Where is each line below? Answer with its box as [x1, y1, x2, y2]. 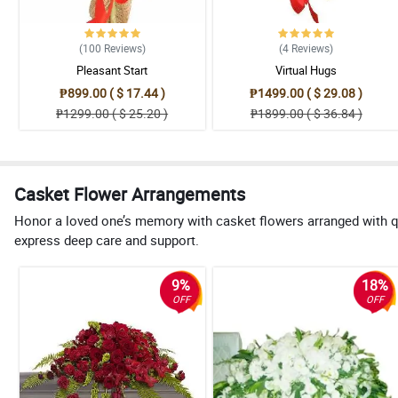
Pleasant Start [76, 61, 148, 78]
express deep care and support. [14, 231, 199, 250]
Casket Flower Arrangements [14, 182, 245, 207]
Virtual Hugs [275, 61, 338, 78]
